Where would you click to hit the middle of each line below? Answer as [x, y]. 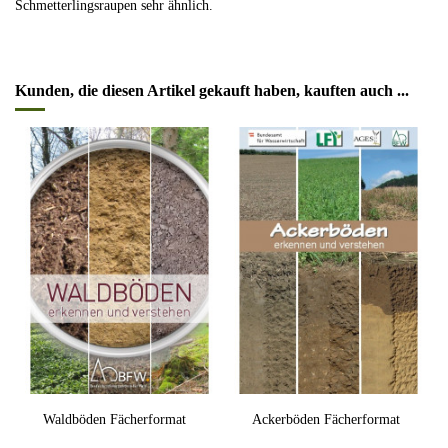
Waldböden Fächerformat [114, 419]
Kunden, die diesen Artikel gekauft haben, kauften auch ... [212, 91]
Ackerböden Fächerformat [325, 419]
